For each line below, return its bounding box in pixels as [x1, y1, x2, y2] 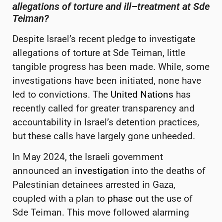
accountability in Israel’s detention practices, [12, 116, 199, 128]
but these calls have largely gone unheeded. [12, 130, 195, 142]
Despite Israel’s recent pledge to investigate [12, 33, 195, 45]
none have [158, 74, 201, 86]
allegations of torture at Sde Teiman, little [12, 47, 185, 58]
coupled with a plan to [12, 193, 108, 205]
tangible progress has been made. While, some [12, 60, 210, 72]
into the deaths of [129, 165, 206, 177]
